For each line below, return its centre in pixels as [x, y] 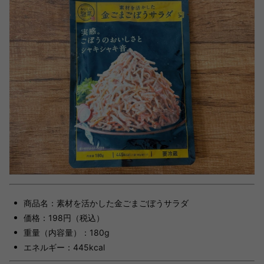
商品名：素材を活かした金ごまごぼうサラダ [106, 203]
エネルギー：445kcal [64, 247]
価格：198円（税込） [64, 218]
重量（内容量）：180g [67, 232]
